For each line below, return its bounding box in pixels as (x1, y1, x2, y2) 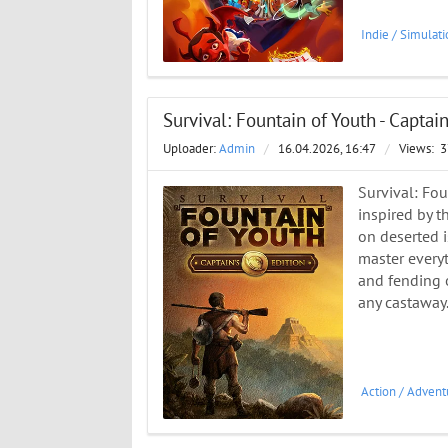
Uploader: (163, 141, 219, 158)
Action (361, 383, 396, 400)
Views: (399, 141, 437, 158)
